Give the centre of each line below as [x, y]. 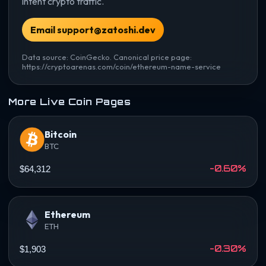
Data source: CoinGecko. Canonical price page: [107, 57]
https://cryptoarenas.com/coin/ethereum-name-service [121, 66]
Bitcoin [61, 134]
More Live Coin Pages [69, 101]
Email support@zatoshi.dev [93, 29]
